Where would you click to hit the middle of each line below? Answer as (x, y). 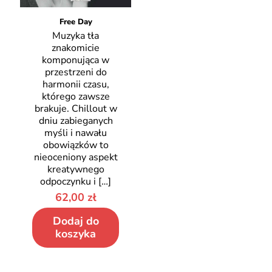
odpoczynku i (68, 182)
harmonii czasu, (76, 85)
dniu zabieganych (76, 121)
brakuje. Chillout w (76, 109)
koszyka (76, 234)
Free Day (76, 22)
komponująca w (76, 60)
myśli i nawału (76, 133)
